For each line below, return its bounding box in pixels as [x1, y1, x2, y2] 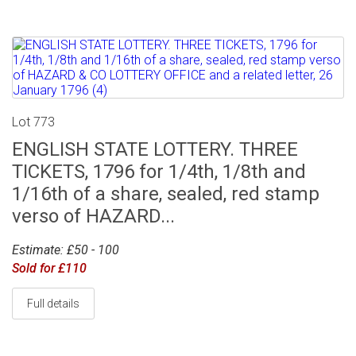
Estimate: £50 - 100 [12, 242, 119, 258]
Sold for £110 [12, 261, 87, 277]
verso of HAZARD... [12, 204, 175, 227]
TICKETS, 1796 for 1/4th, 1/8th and [12, 160, 306, 183]
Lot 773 [12, 114, 55, 130]
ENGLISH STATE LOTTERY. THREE [12, 137, 298, 161]
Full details [27, 297, 79, 311]
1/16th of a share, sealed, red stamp [12, 182, 319, 205]
